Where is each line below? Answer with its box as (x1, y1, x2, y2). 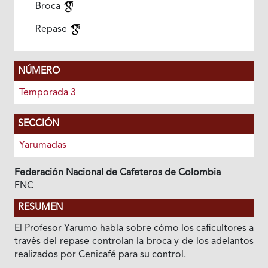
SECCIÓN (17, 119, 59, 129)
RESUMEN (17, 203, 63, 212)
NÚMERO (17, 66, 60, 76)
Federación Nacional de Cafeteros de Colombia (14, 168, 221, 178)
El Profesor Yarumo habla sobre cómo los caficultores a (14, 224, 254, 233)
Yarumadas (19, 141, 66, 150)
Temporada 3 (19, 88, 76, 98)
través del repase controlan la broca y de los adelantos (14, 237, 254, 246)
